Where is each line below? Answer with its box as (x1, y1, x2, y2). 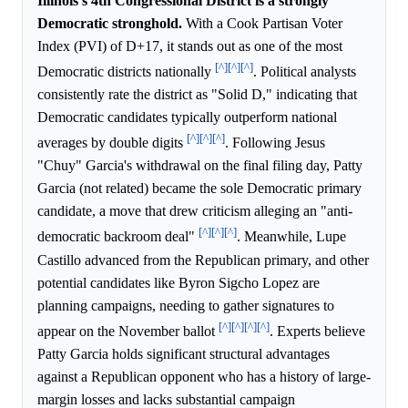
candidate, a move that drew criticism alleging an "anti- (37, 203, 352, 219)
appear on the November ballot (37, 323, 219, 340)
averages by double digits (37, 135, 187, 151)
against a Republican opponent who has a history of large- (37, 369, 371, 385)
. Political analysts (253, 64, 356, 80)
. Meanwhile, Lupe (237, 229, 346, 245)
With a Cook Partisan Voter (182, 15, 342, 31)
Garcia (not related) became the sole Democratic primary (37, 180, 362, 197)
